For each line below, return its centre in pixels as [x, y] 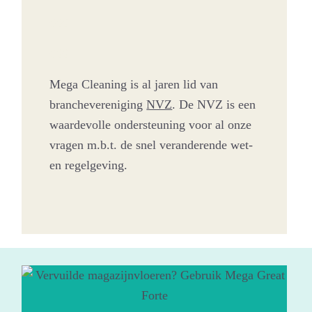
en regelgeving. [89, 165]
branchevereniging [98, 105]
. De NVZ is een [214, 105]
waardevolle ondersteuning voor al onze [151, 125]
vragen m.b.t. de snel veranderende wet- [151, 145]
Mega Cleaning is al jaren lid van [134, 85]
